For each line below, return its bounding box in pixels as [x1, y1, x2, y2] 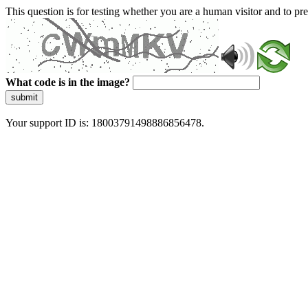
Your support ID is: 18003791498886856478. [5, 117, 204, 129]
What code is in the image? [5, 76, 130, 88]
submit [11, 92, 38, 102]
